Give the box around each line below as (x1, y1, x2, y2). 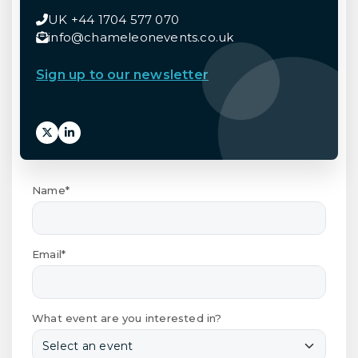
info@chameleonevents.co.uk (48, 29, 234, 45)
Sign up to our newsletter (36, 66, 209, 82)
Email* (32, 247, 66, 261)
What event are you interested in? (32, 311, 222, 324)
